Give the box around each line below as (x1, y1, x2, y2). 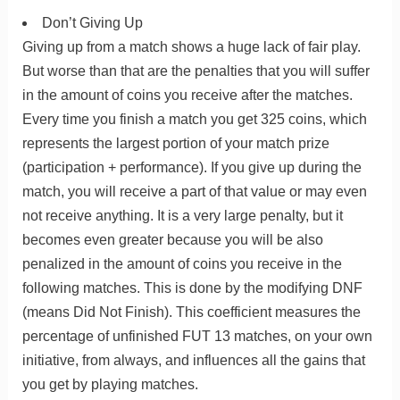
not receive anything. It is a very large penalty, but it (21, 208, 343, 224)
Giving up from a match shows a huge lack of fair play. (21, 39, 361, 55)
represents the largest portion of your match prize (21, 136, 329, 152)
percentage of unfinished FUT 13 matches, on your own (21, 329, 372, 345)
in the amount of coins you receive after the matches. (21, 87, 353, 104)
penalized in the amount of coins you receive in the (21, 256, 342, 272)
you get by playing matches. (21, 377, 198, 393)
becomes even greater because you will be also (21, 232, 323, 248)
